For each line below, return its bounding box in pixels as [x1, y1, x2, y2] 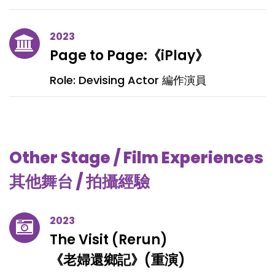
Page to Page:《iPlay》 [50, 46, 209, 65]
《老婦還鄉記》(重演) [50, 250, 185, 269]
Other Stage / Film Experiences [9, 147, 263, 169]
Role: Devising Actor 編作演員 [50, 72, 206, 88]
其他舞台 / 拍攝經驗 [9, 171, 150, 193]
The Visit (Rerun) [50, 230, 168, 249]
